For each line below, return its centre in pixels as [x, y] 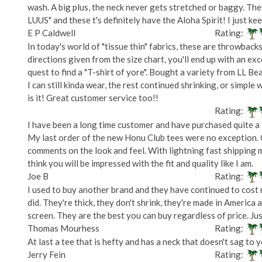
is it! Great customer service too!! [93, 98]
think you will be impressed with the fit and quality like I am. [140, 163]
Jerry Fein [46, 254]
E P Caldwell [51, 33]
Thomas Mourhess [63, 228]
